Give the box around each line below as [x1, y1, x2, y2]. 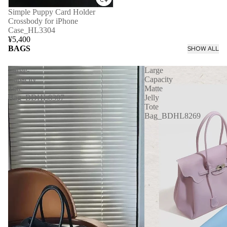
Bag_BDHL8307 [8, 93, 64, 102]
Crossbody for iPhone [8, 17, 78, 26]
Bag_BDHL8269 [144, 111, 201, 121]
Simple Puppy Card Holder [8, 8, 95, 17]
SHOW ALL [187, 45, 219, 53]
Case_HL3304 [8, 26, 55, 35]
